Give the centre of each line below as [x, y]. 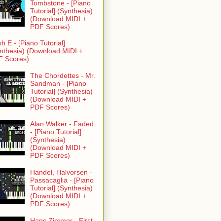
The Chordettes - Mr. [62, 76]
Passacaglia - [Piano [62, 180]
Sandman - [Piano [58, 84]
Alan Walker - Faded [62, 124]
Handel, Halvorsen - [61, 172]
